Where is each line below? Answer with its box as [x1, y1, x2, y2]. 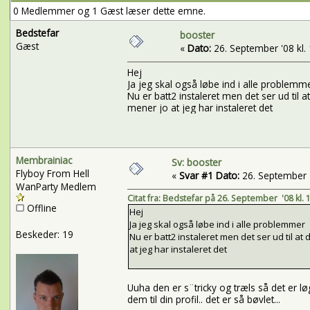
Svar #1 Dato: [179, 168, 239, 182]
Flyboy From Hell [15, 166, 89, 180]
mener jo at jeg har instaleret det [127, 101, 273, 115]
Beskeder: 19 [15, 227, 73, 241]
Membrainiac [15, 153, 72, 167]
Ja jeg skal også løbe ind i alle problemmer [129, 218, 305, 231]
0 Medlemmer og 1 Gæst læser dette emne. [12, 3, 206, 17]
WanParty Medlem [15, 179, 96, 193]
